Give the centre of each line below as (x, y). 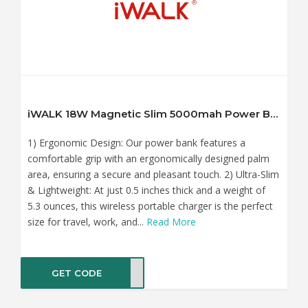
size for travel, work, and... (87, 221)
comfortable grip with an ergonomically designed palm (148, 158)
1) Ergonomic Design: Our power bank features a (136, 142)
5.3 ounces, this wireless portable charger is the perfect (150, 206)
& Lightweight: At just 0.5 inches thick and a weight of (146, 190)
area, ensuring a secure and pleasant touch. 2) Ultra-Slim (153, 174)
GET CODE (76, 273)
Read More (171, 221)
